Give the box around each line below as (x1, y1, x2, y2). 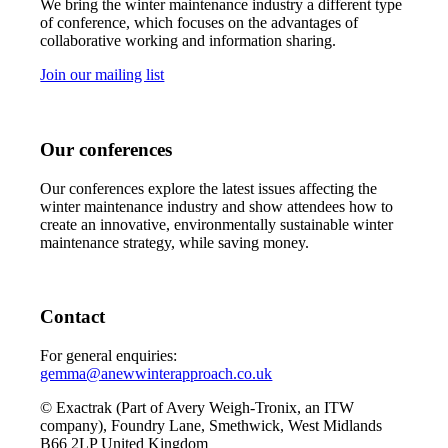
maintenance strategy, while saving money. (40, 233, 310, 251)
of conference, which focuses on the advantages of (40, 14, 359, 32)
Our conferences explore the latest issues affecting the (40, 179, 378, 197)
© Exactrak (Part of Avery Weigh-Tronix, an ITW (40, 399, 355, 417)
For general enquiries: (40, 347, 178, 365)
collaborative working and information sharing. (40, 32, 337, 50)
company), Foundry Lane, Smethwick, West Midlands (40, 417, 383, 435)
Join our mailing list (40, 66, 165, 84)
